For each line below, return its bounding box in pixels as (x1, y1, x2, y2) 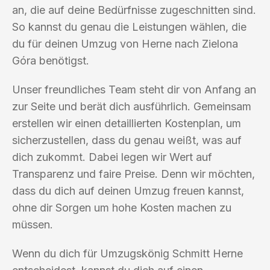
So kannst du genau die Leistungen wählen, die (12, 20, 246, 33)
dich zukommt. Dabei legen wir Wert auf (12, 150, 212, 163)
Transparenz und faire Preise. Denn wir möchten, (12, 167, 255, 180)
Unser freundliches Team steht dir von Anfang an (12, 83, 256, 96)
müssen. (12, 218, 53, 231)
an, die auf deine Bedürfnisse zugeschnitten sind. (12, 3, 256, 16)
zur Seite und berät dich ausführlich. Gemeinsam (12, 99, 251, 113)
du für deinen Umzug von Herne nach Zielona (12, 37, 238, 50)
